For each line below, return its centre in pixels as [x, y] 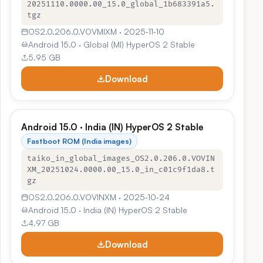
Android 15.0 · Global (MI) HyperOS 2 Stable [112, 44]
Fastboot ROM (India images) [79, 141]
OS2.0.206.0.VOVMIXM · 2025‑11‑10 [96, 31]
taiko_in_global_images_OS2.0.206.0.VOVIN [121, 159]
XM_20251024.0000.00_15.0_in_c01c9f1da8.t [121, 170]
